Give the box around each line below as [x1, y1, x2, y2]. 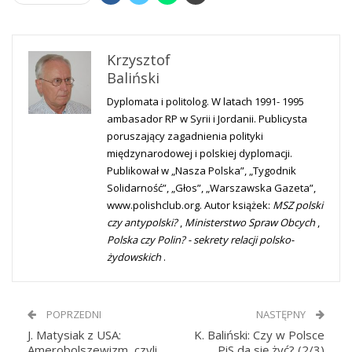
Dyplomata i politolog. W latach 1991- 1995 [107, 94, 304, 109]
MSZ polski [273, 198, 323, 213]
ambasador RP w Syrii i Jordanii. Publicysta [107, 112, 307, 126]
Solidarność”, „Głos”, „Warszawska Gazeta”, [107, 181, 316, 196]
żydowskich [107, 250, 163, 265]
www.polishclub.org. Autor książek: [107, 198, 273, 213]
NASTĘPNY [256, 307, 308, 322]
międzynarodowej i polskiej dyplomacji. [107, 146, 292, 161]
